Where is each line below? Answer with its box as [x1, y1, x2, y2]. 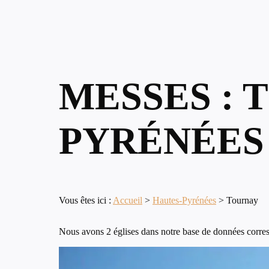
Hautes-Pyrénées [153, 195, 216, 206]
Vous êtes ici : [59, 195, 113, 206]
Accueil [113, 195, 142, 206]
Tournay [226, 195, 258, 206]
